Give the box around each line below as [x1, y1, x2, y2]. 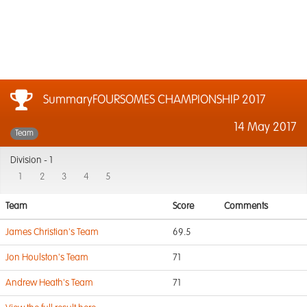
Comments [224, 201, 268, 211]
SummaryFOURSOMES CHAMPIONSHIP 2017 [43, 94, 266, 106]
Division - [10, 156, 49, 165]
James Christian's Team [5, 228, 99, 237]
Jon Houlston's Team [5, 253, 88, 262]
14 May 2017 [234, 121, 297, 134]
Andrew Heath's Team [5, 278, 93, 288]
